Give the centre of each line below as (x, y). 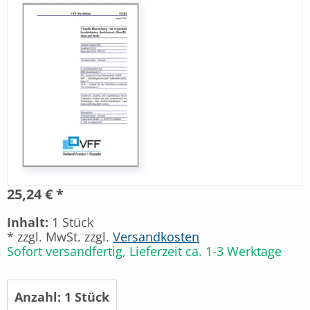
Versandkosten (156, 236)
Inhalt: (28, 222)
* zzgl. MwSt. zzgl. (60, 236)
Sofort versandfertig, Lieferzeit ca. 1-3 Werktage (144, 251)
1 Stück (71, 222)
